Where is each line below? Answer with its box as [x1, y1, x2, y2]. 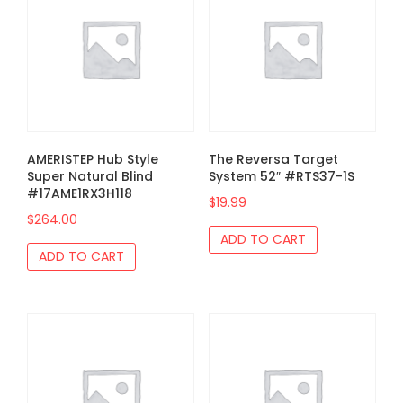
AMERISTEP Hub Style [27, 150, 158, 169]
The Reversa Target [208, 150, 338, 169]
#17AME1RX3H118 [27, 184, 132, 203]
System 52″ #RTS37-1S [208, 167, 354, 186]
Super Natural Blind [27, 167, 153, 186]
